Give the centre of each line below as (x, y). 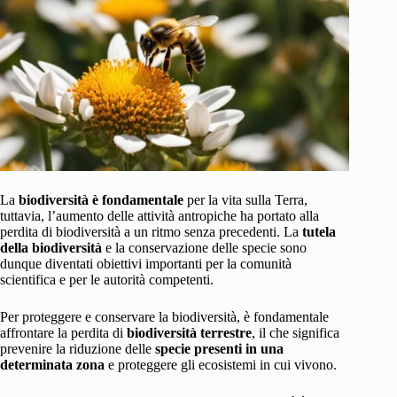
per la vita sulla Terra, (245, 199)
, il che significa (296, 332)
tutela (319, 231)
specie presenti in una (219, 348)
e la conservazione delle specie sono (204, 247)
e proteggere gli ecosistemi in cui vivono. (221, 364)
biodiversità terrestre (189, 332)
